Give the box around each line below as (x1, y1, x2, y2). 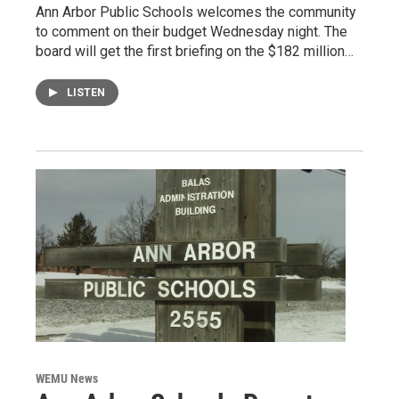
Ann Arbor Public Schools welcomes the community (36, 3, 356, 20)
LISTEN (67, 85, 105, 99)
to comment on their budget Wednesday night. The (36, 22, 347, 40)
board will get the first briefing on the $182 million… (36, 42, 354, 60)
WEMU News (36, 370, 98, 386)
